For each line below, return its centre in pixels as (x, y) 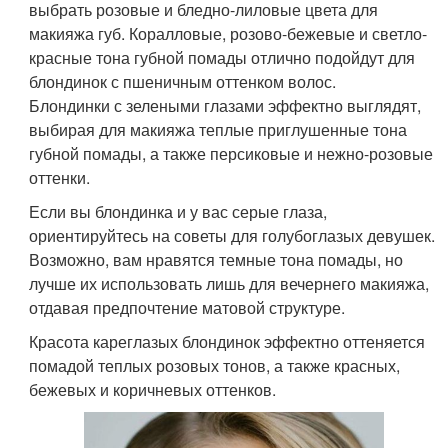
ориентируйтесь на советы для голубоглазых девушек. (232, 235)
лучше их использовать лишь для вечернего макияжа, (229, 283)
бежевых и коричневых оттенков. (153, 389)
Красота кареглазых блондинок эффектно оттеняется (227, 341)
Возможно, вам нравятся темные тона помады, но (216, 259)
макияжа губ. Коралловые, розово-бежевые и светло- (228, 33)
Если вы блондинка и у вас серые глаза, (178, 211)
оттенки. (60, 177)
